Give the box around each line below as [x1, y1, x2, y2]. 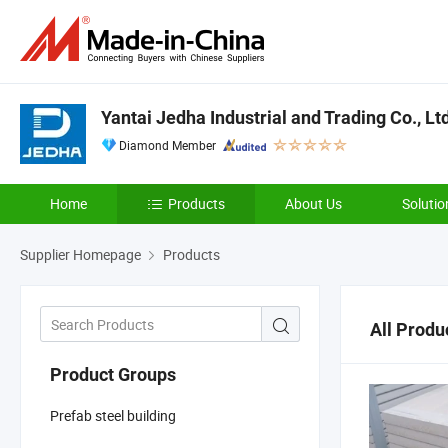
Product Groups [50, 363, 176, 385]
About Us [285, 194, 342, 213]
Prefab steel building [50, 405, 176, 425]
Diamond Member [119, 137, 216, 153]
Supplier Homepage [20, 245, 141, 264]
